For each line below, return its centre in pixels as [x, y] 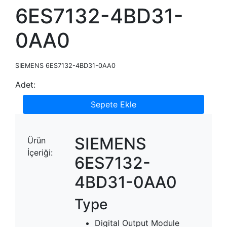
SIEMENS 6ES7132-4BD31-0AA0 [65, 66]
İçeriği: [40, 153]
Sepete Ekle [113, 104]
